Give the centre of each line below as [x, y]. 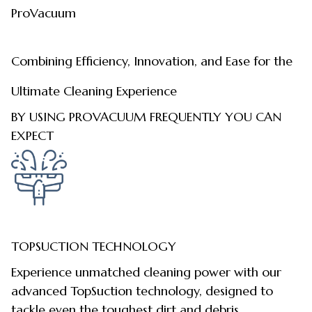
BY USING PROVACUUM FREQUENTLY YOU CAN [146, 117]
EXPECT [32, 136]
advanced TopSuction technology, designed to [142, 291]
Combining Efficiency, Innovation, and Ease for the [152, 61]
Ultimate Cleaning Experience [94, 91]
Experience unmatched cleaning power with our [146, 272]
